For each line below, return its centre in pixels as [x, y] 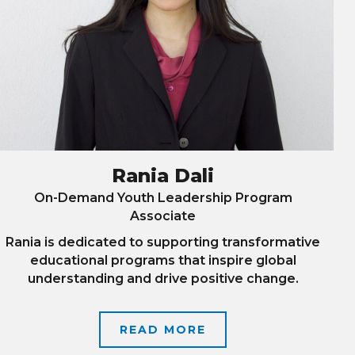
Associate [163, 216]
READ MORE [163, 329]
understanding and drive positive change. [163, 278]
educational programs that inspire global [163, 260]
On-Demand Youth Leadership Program [163, 197]
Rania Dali [163, 175]
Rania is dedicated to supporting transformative [163, 242]
